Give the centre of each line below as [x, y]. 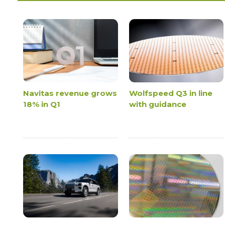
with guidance [157, 104]
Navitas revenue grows [70, 93]
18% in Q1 [42, 104]
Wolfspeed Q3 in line [171, 93]
